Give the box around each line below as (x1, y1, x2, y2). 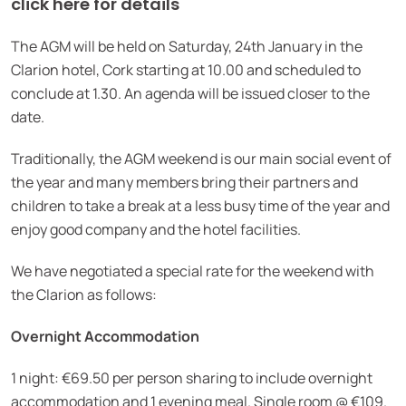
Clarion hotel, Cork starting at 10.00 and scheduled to (11, 60, 361, 80)
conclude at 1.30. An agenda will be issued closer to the (11, 83, 370, 103)
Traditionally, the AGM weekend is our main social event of (11, 149, 391, 169)
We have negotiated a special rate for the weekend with (11, 261, 374, 281)
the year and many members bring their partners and (11, 172, 358, 192)
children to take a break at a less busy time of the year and (11, 196, 390, 216)
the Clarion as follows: (11, 285, 157, 304)
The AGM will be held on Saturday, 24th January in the (11, 36, 362, 56)
